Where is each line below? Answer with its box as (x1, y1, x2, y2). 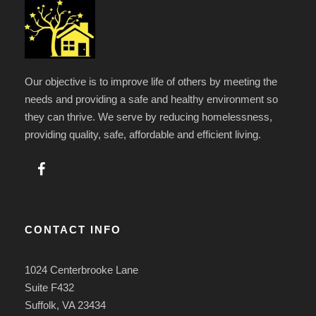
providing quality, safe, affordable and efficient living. (25, 128, 261, 140)
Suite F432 (25, 281, 74, 293)
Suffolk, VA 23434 (25, 298, 106, 311)
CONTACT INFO (25, 223, 121, 236)
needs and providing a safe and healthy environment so (25, 92, 278, 105)
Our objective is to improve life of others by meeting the (25, 75, 277, 87)
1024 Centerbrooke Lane (25, 263, 138, 276)
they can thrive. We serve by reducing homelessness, (25, 110, 272, 123)
